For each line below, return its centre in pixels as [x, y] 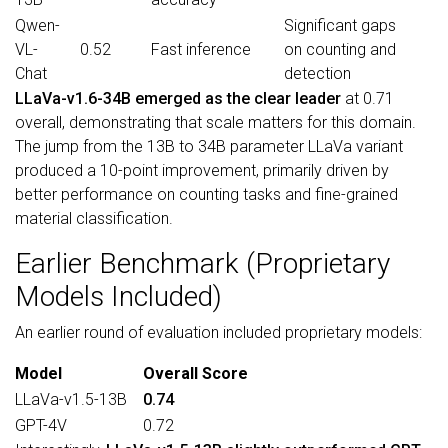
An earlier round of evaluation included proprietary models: [218, 332]
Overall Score [195, 373]
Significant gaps [340, 25]
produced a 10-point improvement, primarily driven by [202, 170]
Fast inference [201, 49]
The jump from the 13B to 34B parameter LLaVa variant [209, 146]
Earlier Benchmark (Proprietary [202, 263]
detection [317, 73]
